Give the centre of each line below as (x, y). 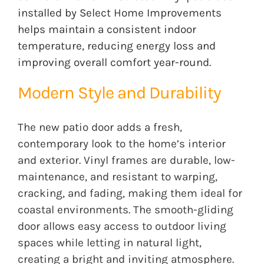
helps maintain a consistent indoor (107, 30)
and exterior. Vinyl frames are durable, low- (126, 161)
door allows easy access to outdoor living (122, 227)
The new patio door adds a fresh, (100, 128)
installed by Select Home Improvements (119, 13)
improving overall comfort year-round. (114, 63)
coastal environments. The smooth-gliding (125, 210)
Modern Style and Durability (119, 93)
